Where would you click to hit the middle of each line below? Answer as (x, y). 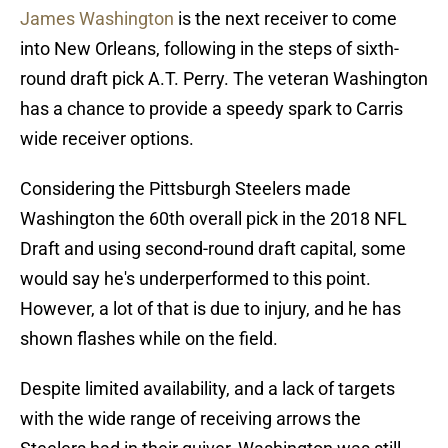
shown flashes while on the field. (149, 339)
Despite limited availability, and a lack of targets (207, 389)
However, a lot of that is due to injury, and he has (210, 309)
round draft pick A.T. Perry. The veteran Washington (224, 79)
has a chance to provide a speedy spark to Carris (211, 109)
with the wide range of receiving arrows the (190, 419)
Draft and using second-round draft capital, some (213, 249)
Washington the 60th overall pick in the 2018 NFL (213, 219)
